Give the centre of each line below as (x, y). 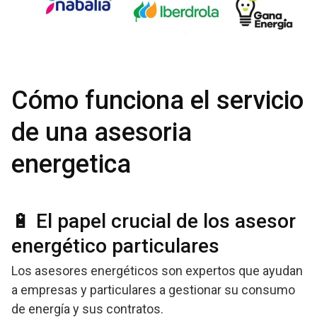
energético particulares (115, 246)
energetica (71, 164)
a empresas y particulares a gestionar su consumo (153, 290)
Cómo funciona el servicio (157, 100)
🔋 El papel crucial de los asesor (154, 221)
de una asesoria (102, 132)
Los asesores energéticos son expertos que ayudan (157, 271)
